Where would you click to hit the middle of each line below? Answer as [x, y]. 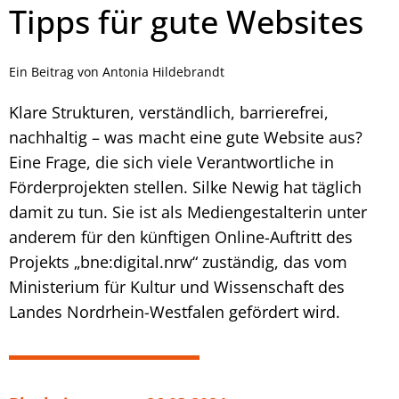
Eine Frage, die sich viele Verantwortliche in [171, 162]
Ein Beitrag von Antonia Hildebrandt [117, 71]
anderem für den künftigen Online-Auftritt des [181, 236]
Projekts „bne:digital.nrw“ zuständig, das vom [178, 261]
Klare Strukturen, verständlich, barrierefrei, [169, 112]
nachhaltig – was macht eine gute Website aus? [186, 137]
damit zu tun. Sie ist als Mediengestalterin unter [188, 212]
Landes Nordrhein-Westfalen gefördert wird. [175, 311]
